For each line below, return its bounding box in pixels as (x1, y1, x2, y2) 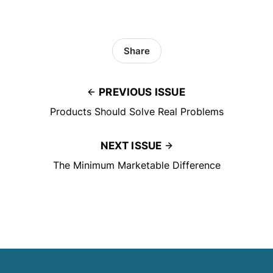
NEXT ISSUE (100, 140, 162, 152)
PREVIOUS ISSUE (99, 86, 185, 99)
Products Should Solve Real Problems (49, 105, 224, 118)
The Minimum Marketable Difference (52, 159, 221, 172)
